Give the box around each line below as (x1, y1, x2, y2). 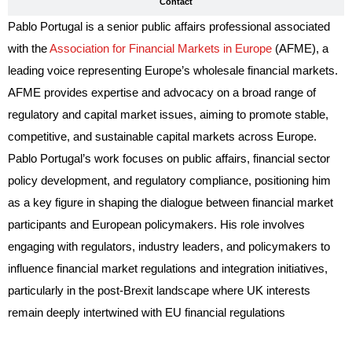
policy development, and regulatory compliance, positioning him (8, 174, 331, 188)
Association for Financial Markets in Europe (49, 42, 272, 56)
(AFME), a (272, 42, 328, 56)
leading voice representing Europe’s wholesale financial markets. (8, 64, 338, 78)
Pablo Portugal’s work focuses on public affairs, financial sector (8, 152, 330, 166)
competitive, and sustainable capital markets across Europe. (8, 130, 317, 144)
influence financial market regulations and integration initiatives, (8, 262, 328, 276)
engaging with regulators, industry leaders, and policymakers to (8, 240, 330, 254)
